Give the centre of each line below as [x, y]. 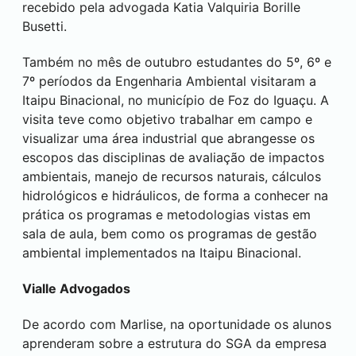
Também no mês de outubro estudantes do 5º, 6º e [177, 62]
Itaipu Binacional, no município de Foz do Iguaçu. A [176, 101]
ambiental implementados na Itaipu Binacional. [162, 253]
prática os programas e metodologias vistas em [166, 215]
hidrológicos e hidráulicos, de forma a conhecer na [175, 196]
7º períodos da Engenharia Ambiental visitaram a [169, 81]
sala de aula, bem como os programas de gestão [170, 234]
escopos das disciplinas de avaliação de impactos [173, 158]
